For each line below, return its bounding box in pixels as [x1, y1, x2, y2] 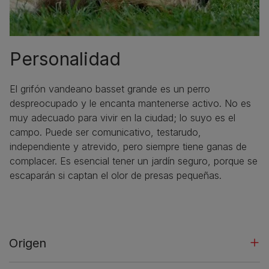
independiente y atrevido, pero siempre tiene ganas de [10, 140, 247, 153]
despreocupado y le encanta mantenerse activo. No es [10, 97, 251, 109]
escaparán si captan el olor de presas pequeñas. [10, 169, 222, 181]
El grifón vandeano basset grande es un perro [10, 82, 210, 95]
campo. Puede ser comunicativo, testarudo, [10, 125, 201, 138]
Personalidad [10, 47, 121, 70]
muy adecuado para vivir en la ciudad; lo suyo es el [10, 111, 235, 124]
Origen [9, 235, 46, 250]
